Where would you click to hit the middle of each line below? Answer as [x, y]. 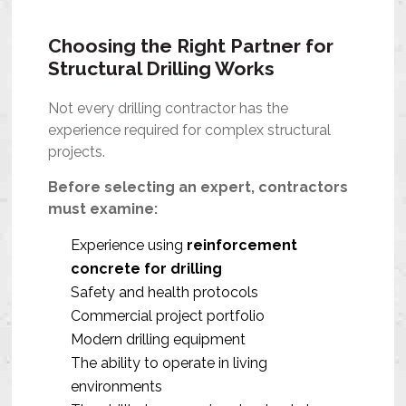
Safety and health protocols [165, 293]
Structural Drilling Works [162, 69]
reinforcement [242, 246]
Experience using [129, 246]
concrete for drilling [147, 269]
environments [117, 387]
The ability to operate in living [169, 363]
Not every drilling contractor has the [169, 109]
